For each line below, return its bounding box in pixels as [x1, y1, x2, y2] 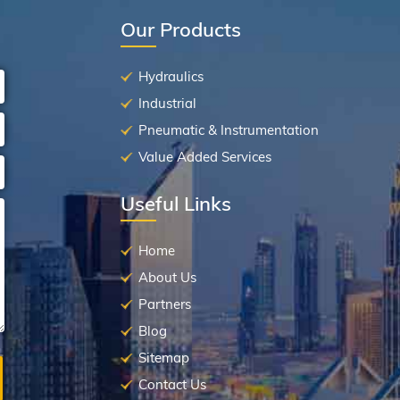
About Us [137, 269, 196, 287]
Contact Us [137, 376, 206, 394]
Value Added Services [137, 148, 271, 166]
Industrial [137, 95, 196, 112]
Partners [137, 296, 191, 313]
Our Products [120, 17, 241, 43]
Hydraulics [137, 68, 204, 86]
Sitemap [137, 349, 189, 367]
